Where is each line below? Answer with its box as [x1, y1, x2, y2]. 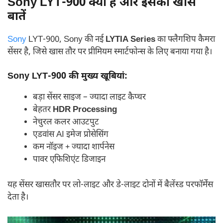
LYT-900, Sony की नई [28, 34, 106, 45]
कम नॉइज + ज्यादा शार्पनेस [33, 142, 114, 153]
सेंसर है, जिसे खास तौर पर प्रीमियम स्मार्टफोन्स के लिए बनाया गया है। [7, 46, 212, 58]
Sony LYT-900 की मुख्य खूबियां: [7, 71, 127, 83]
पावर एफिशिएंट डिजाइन [33, 154, 106, 166]
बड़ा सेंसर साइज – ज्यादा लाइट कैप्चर [33, 92, 146, 104]
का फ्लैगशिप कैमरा [155, 34, 215, 45]
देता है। [7, 192, 28, 203]
